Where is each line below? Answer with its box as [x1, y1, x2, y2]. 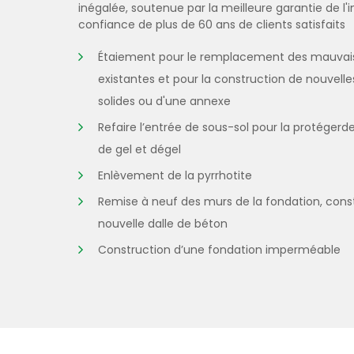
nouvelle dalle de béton [98, 216, 228, 232]
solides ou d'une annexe [98, 93, 231, 109]
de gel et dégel [98, 141, 181, 157]
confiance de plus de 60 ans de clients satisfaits [78, 17, 345, 32]
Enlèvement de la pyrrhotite [98, 168, 252, 183]
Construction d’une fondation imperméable [98, 242, 341, 258]
